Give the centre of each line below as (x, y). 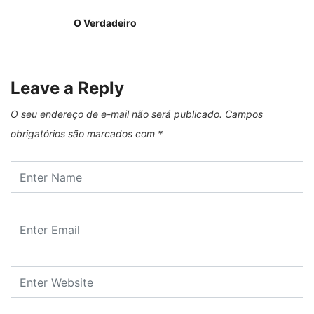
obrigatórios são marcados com (84, 134)
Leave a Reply (67, 88)
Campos (244, 114)
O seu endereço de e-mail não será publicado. (116, 114)
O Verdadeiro (105, 23)
